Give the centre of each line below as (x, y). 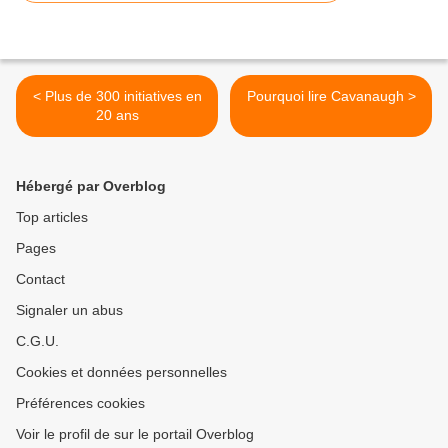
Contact (40, 279)
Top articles (52, 217)
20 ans (117, 115)
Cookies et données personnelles (121, 372)
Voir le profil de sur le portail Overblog (135, 434)
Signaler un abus (69, 310)
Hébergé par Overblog (91, 186)
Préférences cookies (80, 403)
